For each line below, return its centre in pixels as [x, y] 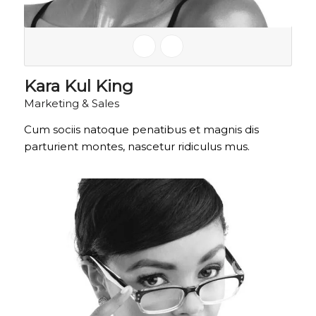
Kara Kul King [78, 86]
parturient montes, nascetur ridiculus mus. [136, 147]
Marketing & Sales [71, 104]
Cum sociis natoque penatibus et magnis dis [141, 130]
